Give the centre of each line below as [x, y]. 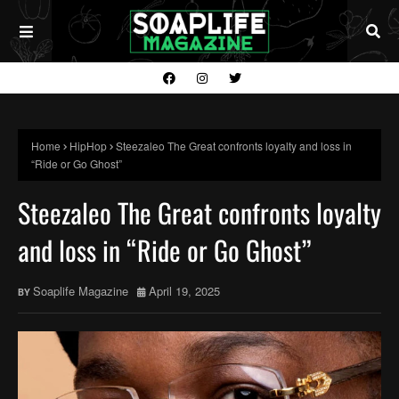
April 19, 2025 [184, 290]
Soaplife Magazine [81, 290]
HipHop [88, 146]
